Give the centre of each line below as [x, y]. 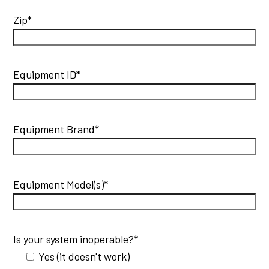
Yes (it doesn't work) [84, 256]
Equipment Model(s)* [61, 184]
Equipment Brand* [56, 129]
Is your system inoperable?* [76, 239]
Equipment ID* [47, 75]
